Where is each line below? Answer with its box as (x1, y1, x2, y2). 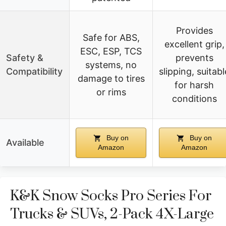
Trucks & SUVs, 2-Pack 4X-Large (10, 205, 214, 223)
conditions (172, 93, 217, 104)
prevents (175, 52, 213, 63)
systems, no (85, 59, 137, 70)
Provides (176, 25, 213, 36)
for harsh (175, 79, 214, 90)
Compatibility (6, 66, 63, 77)
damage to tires (77, 73, 145, 84)
